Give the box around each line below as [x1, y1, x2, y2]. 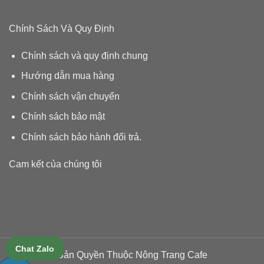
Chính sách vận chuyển [21, 91, 120, 101]
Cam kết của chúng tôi [9, 159, 102, 169]
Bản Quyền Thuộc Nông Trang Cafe [57, 250, 207, 260]
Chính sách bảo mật [21, 111, 105, 122]
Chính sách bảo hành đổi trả [21, 131, 139, 142]
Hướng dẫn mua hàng [21, 71, 114, 81]
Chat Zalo [15, 243, 54, 253]
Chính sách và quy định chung [21, 50, 148, 61]
